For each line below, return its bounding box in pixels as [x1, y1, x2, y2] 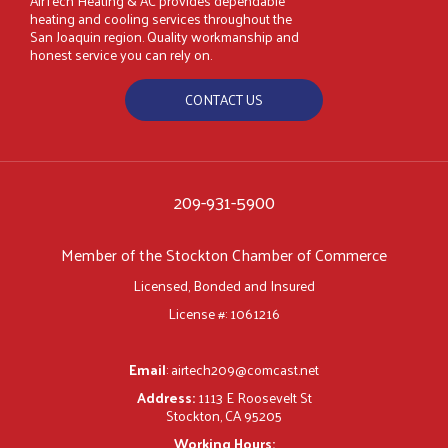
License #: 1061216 [168, 301, 280, 327]
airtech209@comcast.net [168, 357, 319, 383]
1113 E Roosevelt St [197, 385, 312, 411]
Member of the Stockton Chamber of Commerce [61, 240, 387, 270]
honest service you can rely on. [30, 42, 212, 68]
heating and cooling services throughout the [30, 6, 292, 32]
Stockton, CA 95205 [166, 403, 282, 429]
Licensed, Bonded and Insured [133, 273, 315, 299]
